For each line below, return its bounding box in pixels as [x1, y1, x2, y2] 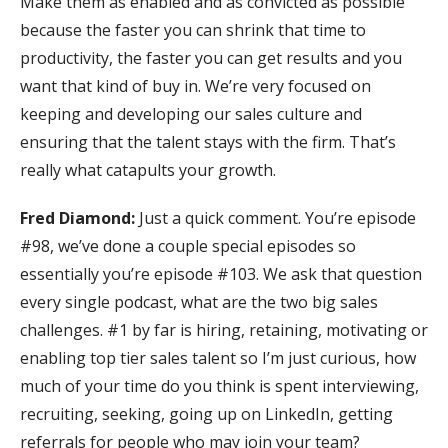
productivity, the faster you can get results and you [20, 46, 402, 69]
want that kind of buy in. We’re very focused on [20, 74, 371, 97]
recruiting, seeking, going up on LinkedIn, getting [20, 402, 393, 425]
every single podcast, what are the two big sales [20, 290, 378, 313]
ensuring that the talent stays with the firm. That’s [20, 130, 396, 153]
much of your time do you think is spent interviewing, [20, 374, 419, 397]
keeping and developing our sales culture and [20, 102, 362, 125]
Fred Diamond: [20, 206, 139, 229]
